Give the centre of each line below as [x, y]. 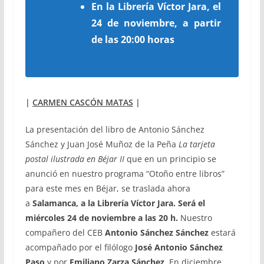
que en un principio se [170, 159]
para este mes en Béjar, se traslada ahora [108, 188]
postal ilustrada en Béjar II [75, 159]
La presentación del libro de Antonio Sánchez [115, 129]
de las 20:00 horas [133, 39]
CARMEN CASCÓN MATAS [82, 102]
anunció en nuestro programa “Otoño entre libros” [125, 173]
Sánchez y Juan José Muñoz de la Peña [102, 144]
